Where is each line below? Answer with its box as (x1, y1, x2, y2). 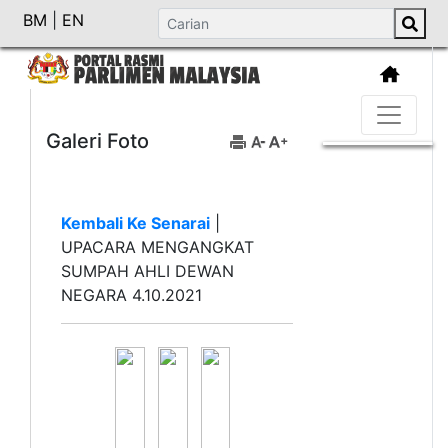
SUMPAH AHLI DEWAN (61, 260, 234, 281)
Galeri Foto (46, 128, 149, 153)
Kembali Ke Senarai (61, 212, 210, 233)
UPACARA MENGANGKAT (61, 236, 254, 257)
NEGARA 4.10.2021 (61, 284, 202, 305)
